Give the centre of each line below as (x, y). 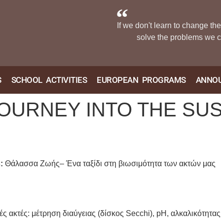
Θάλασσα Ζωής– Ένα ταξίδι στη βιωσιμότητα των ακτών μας (109, 164)
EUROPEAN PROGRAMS (141, 80)
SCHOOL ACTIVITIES (49, 80)
